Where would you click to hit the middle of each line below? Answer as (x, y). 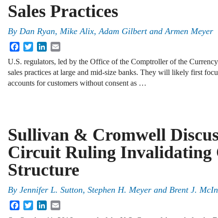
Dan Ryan (37, 31)
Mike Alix (77, 31)
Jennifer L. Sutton (51, 190)
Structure (44, 170)
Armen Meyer (189, 31)
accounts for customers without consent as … (77, 83)
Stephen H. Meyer (119, 190)
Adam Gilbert (123, 31)
